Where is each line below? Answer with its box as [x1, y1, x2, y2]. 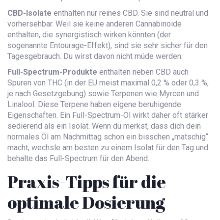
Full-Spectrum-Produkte [7, 67, 97, 77]
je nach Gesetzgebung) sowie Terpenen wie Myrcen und [7, 89, 199, 99]
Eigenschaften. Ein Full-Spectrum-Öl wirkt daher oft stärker [7, 110, 208, 120]
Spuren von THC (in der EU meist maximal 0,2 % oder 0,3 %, [7, 78, 209, 88]
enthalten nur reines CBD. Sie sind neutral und [52, 8, 208, 18]
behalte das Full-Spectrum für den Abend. [7, 154, 149, 164]
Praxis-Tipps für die [7, 170, 166, 193]
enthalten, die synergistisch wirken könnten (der [7, 30, 171, 40]
